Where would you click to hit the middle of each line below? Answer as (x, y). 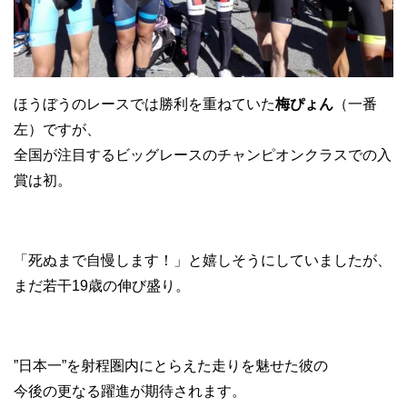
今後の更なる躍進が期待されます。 (130, 391)
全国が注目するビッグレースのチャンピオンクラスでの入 (203, 154)
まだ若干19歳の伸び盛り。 (102, 285)
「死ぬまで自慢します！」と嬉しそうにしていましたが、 (203, 260)
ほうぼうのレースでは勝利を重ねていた (144, 104)
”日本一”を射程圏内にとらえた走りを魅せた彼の (171, 365)
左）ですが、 (57, 129)
